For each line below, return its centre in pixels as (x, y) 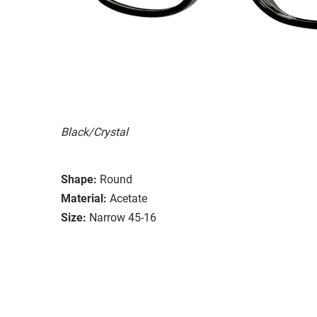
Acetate (128, 198)
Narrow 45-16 (123, 217)
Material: (84, 198)
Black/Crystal (94, 132)
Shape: (79, 179)
